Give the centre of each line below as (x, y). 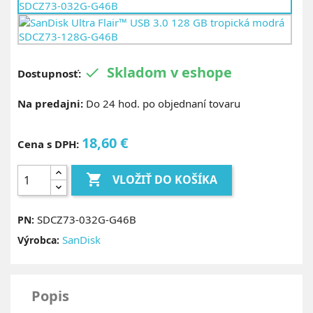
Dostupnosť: (51, 73)
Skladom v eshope (169, 72)
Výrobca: (38, 240)
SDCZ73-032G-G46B (87, 219)
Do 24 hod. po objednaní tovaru (162, 103)
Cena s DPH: (50, 144)
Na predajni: (50, 103)
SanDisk (81, 240)
